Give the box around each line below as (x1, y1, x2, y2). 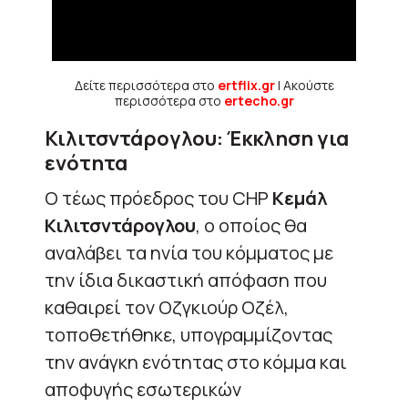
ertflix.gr (217, 76, 275, 94)
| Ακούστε (274, 76, 334, 94)
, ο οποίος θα (196, 212, 307, 238)
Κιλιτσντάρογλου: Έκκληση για (45, 124, 349, 152)
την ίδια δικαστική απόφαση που (45, 267, 327, 292)
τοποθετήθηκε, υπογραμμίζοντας (45, 321, 332, 347)
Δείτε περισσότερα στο (74, 76, 218, 94)
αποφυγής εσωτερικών (45, 376, 241, 402)
